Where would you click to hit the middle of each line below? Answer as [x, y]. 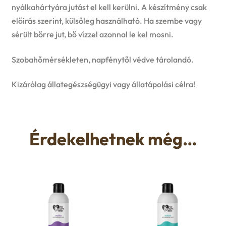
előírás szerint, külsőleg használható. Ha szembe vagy [106, 21]
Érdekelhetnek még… [113, 139]
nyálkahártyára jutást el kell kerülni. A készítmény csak [109, 7]
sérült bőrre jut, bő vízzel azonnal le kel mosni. [92, 35]
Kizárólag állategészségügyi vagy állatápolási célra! [103, 84]
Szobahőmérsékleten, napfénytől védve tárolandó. [102, 59]
